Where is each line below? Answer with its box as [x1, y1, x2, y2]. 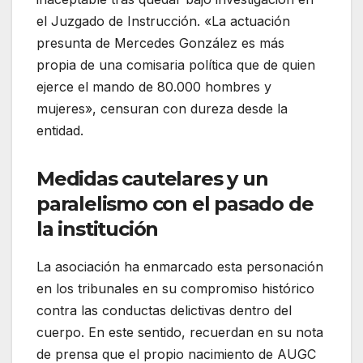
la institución [36, 217, 159, 241]
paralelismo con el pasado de [36, 192, 314, 216]
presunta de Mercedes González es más [36, 35, 284, 52]
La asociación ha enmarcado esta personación [36, 258, 323, 275]
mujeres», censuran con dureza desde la [36, 100, 288, 117]
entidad [36, 122, 80, 139]
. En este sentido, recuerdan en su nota [81, 324, 323, 341]
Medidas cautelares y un [36, 167, 268, 191]
